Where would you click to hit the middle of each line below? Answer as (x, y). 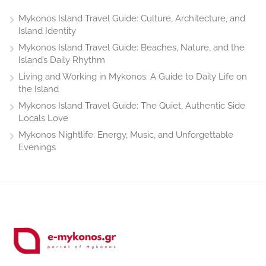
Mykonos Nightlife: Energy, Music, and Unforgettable (126, 135)
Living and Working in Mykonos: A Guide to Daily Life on (133, 77)
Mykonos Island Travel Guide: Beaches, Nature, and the (132, 48)
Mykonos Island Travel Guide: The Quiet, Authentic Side (132, 106)
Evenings (37, 148)
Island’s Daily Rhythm (62, 60)
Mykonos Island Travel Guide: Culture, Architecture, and (132, 19)
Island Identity (47, 31)
